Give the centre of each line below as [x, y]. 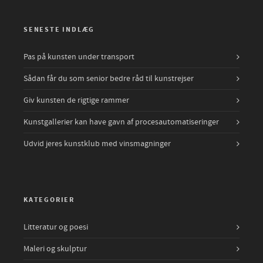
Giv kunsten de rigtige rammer [76, 100]
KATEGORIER [49, 200]
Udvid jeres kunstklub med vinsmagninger [97, 144]
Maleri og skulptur [55, 249]
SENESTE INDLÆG [59, 29]
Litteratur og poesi [56, 227]
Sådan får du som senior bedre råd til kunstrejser [109, 78]
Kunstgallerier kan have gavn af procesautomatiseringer [121, 122]
